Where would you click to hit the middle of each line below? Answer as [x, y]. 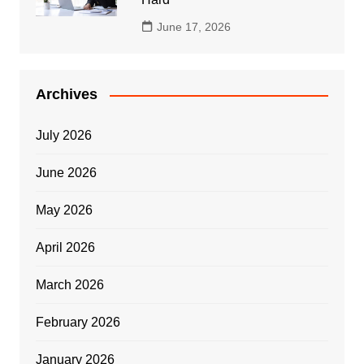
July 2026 [63, 136]
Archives [66, 95]
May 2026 [64, 210]
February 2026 [78, 323]
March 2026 [69, 285]
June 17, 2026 [193, 27]
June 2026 [66, 173]
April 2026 [65, 248]
